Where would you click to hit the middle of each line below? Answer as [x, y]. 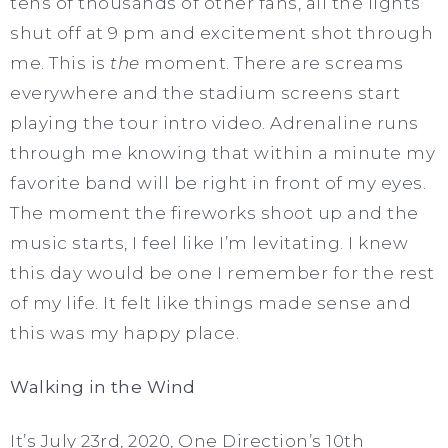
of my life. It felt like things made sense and [210, 302]
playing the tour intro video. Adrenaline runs [214, 122]
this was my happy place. [127, 332]
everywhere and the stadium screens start [205, 92]
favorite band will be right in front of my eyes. [218, 182]
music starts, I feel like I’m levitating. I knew [209, 242]
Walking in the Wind [103, 386]
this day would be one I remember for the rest [222, 272]
